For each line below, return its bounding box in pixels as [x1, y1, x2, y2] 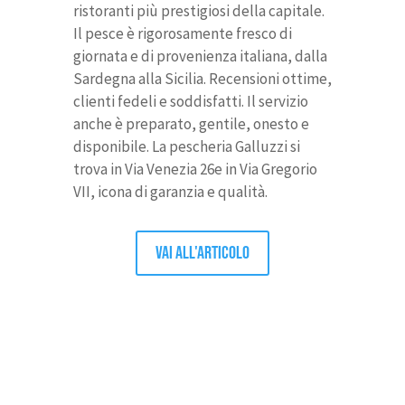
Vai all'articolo [155, 242, 250, 265]
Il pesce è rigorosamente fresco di [72, 24, 292, 44]
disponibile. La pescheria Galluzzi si [72, 137, 300, 157]
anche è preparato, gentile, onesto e [72, 114, 309, 135]
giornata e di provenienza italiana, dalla [72, 46, 327, 67]
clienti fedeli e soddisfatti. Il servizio [72, 91, 308, 112]
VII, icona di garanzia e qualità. [72, 182, 268, 202]
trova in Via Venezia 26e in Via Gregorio [72, 159, 317, 180]
